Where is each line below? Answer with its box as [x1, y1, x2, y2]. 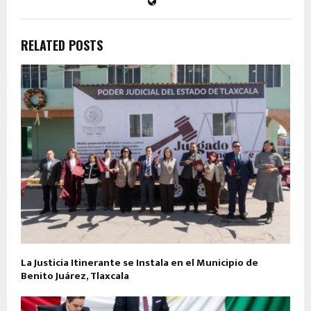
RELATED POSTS [21, 35, 103, 54]
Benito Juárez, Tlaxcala [21, 267, 129, 285]
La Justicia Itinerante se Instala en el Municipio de [21, 254, 258, 272]
